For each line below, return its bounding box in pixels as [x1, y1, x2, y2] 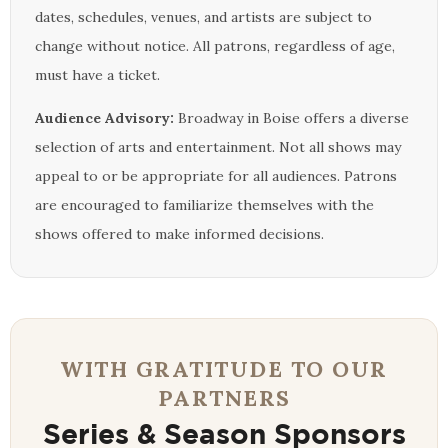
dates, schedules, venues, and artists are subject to [35, 7, 372, 26]
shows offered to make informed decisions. [35, 224, 324, 243]
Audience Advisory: [35, 108, 174, 127]
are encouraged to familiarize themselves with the [35, 195, 374, 214]
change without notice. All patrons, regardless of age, [35, 36, 395, 55]
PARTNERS [157, 383, 291, 412]
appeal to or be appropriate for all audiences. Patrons [35, 166, 397, 185]
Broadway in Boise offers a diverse [174, 108, 409, 127]
